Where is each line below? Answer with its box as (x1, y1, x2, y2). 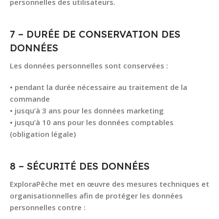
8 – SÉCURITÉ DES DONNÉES (10, 160, 150, 172)
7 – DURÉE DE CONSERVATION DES (10, 28, 180, 40)
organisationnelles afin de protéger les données (10, 191, 183, 200)
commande (10, 94, 50, 104)
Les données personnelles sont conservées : (10, 61, 168, 70)
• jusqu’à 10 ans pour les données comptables (10, 117, 174, 127)
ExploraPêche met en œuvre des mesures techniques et (10, 179, 209, 189)
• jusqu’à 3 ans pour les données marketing (10, 106, 164, 115)
